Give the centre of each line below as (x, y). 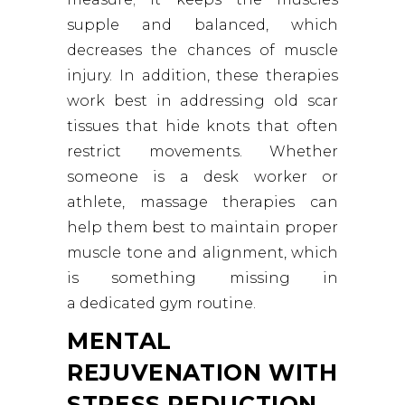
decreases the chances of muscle (202, 51)
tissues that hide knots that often (202, 127)
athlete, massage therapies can (202, 202)
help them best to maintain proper (202, 228)
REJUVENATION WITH (202, 373)
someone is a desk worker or (202, 177)
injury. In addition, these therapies (202, 76)
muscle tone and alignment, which (202, 253)
